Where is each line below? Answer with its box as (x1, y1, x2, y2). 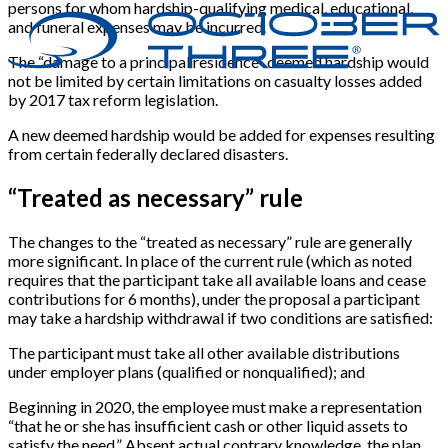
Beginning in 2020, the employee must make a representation (8, 396, 422, 416)
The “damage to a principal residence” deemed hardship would (8, 52, 429, 72)
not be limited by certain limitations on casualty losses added (8, 71, 422, 91)
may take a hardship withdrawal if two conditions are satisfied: (8, 307, 433, 327)
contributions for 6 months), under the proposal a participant (8, 288, 420, 308)
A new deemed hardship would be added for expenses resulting (8, 125, 435, 145)
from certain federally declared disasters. (8, 144, 288, 164)
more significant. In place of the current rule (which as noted (8, 250, 412, 270)
